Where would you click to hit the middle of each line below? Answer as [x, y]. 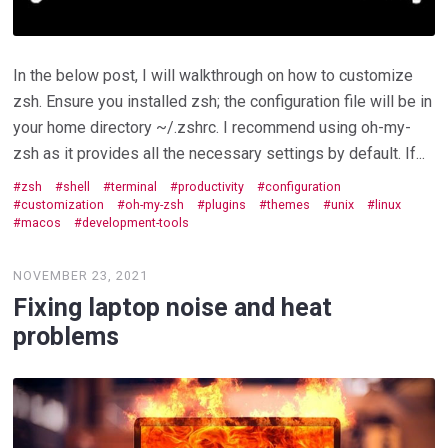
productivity [211, 186]
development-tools [136, 222]
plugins [226, 204]
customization [63, 204]
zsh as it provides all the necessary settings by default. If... [219, 153]
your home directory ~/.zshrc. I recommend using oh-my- [212, 127]
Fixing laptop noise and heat [173, 308]
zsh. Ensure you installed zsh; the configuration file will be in [223, 101]
